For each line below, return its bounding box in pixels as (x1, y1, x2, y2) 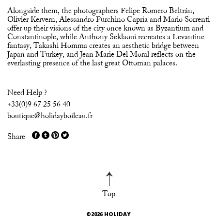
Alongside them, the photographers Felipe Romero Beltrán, (7, 6, 194, 16)
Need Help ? (7, 88, 47, 98)
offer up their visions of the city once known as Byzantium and (7, 23, 203, 33)
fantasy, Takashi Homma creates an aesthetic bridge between (7, 41, 199, 51)
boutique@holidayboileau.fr (7, 111, 93, 121)
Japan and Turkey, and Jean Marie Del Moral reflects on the (7, 49, 196, 60)
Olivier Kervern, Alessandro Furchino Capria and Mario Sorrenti (7, 15, 210, 25)
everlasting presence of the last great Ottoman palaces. (7, 58, 177, 68)
